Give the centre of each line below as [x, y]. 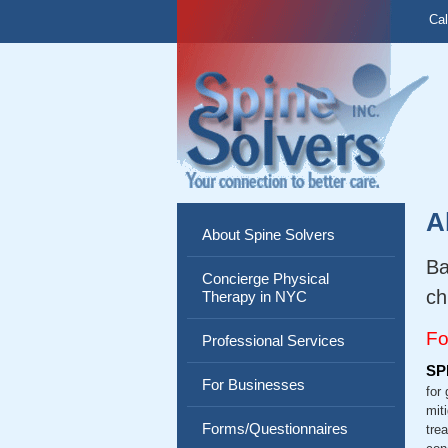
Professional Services [273, 340]
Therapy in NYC [254, 296]
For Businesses [253, 384]
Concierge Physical [265, 278]
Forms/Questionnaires [275, 428]
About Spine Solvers [268, 234]
